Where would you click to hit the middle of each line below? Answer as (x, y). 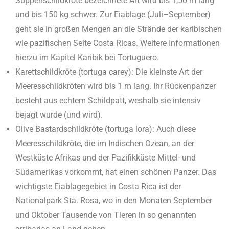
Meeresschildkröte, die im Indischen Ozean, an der (105, 143)
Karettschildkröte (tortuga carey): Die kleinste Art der (109, 72)
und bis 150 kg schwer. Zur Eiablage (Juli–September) (113, 14)
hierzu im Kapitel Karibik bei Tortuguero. (87, 57)
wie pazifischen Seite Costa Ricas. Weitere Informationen (118, 43)
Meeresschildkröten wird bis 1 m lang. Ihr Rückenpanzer (116, 86)
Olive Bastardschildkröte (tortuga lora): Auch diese (106, 129)
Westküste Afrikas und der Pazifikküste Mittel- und (106, 157)
